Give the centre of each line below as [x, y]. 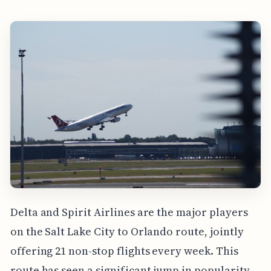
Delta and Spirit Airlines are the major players [129, 212]
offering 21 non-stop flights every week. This [124, 251]
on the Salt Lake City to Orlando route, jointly [127, 232]
